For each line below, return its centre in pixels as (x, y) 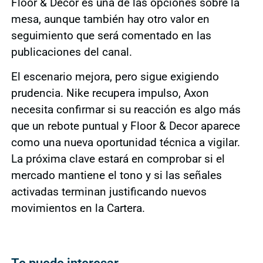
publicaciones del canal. (71, 52)
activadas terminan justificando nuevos (109, 192)
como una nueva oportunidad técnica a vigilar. (125, 143)
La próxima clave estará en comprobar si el (118, 159)
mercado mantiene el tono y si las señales (116, 176)
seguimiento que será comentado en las (111, 35)
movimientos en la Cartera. (78, 208)
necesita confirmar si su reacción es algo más (126, 110)
